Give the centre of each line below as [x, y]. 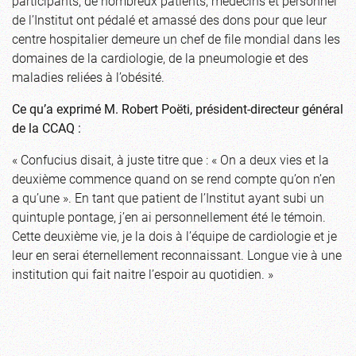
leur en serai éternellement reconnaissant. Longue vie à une [177, 254]
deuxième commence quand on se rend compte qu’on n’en [174, 178]
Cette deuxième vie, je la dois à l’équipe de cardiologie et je [174, 235]
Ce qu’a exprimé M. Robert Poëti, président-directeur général [178, 108]
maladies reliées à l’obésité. [88, 76]
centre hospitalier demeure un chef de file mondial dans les [176, 38]
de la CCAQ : [46, 127]
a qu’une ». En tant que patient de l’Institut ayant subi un [168, 197]
